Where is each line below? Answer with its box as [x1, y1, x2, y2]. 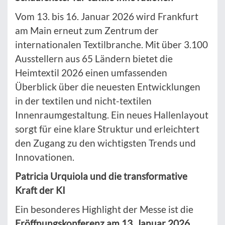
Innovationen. [15, 151, 74, 163]
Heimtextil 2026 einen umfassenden [15, 67, 167, 79]
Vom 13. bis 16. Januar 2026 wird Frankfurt [15, 11, 198, 23]
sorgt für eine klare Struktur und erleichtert [15, 123, 199, 135]
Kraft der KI [15, 184, 65, 196]
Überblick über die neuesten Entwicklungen [15, 81, 200, 93]
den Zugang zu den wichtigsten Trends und [15, 137, 196, 149]
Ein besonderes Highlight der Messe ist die [15, 203, 193, 215]
